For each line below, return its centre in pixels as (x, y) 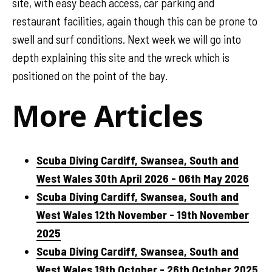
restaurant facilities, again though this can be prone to (135, 21)
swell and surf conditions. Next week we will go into (127, 39)
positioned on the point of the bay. (90, 75)
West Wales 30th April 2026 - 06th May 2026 (143, 178)
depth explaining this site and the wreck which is (121, 57)
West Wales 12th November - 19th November (143, 214)
